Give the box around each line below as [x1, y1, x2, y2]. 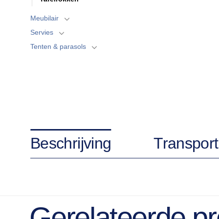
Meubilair [30, 14, 59, 22]
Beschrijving [30, 134, 111, 152]
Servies [30, 28, 53, 36]
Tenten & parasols [30, 42, 86, 50]
